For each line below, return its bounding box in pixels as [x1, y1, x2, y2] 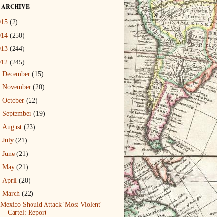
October [2, 96, 26, 104]
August [2, 123, 24, 131]
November [2, 83, 33, 91]
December [2, 70, 32, 77]
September [2, 110, 33, 118]
